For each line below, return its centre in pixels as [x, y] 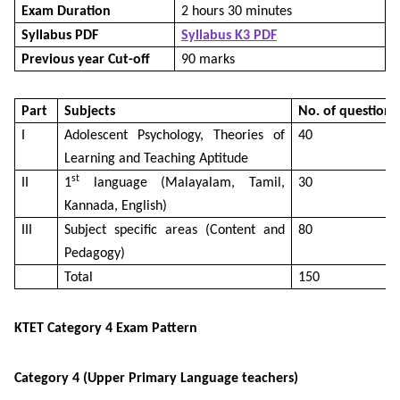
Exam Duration [66, 11]
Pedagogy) [95, 253]
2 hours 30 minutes [237, 11]
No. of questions [348, 111]
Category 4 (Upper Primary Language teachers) [156, 378]
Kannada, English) [116, 206]
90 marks [208, 59]
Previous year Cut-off [86, 59]
